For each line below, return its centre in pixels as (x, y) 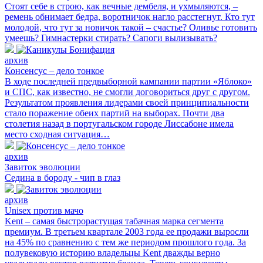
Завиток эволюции (43, 167)
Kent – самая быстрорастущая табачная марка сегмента (114, 221)
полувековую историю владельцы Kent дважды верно (112, 252)
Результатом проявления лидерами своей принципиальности (127, 102)
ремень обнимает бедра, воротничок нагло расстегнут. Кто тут (130, 16)
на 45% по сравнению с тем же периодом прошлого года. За (125, 242)
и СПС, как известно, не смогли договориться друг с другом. (127, 92)
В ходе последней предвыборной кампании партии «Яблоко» (128, 81)
